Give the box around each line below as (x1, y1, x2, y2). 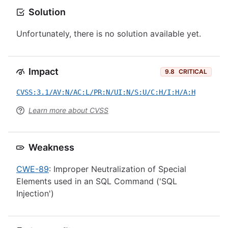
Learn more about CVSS (28, 106, 108, 115)
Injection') (16, 188, 54, 198)
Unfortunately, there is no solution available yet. (16, 28, 201, 39)
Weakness (28, 142, 74, 153)
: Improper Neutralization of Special (49, 164, 186, 174)
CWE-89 (16, 164, 49, 174)
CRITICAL (179, 68, 207, 75)
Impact (28, 66, 59, 77)
